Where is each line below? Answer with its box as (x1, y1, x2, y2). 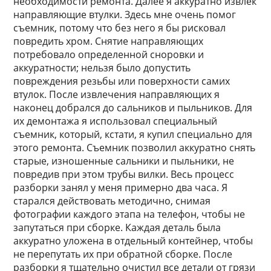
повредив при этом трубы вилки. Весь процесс (13, 168, 235, 181)
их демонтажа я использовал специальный (13, 114, 218, 128)
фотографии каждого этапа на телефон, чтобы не (13, 207, 246, 221)
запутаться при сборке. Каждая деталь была (13, 221, 221, 234)
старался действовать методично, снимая (13, 194, 211, 207)
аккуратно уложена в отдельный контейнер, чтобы (13, 234, 253, 247)
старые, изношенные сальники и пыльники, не (13, 154, 235, 168)
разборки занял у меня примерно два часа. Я (13, 181, 228, 194)
